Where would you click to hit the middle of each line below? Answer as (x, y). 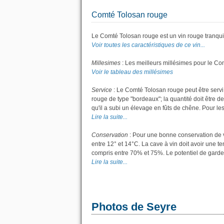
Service (102, 90)
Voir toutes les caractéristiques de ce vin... (148, 45)
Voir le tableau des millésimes (132, 72)
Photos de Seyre (134, 207)
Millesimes (106, 63)
